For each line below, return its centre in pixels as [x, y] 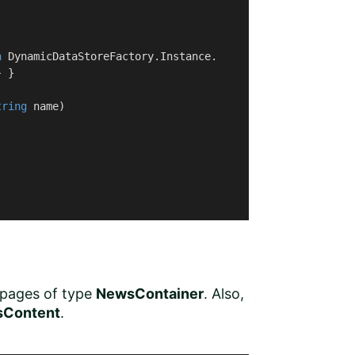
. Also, [224, 294]
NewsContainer [150, 294]
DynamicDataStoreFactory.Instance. [109, 56]
